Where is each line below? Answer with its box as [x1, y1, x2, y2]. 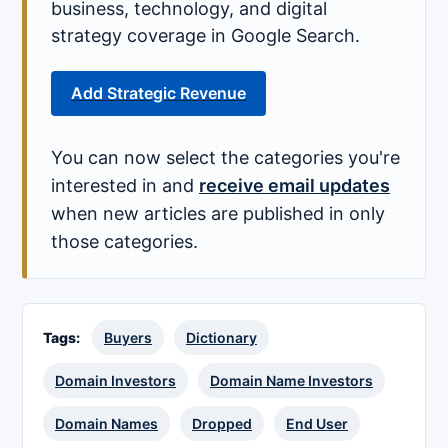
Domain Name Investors [210, 372, 373, 390]
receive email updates [199, 175, 390, 197]
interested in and [51, 175, 199, 197]
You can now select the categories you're [51, 147, 400, 169]
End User [286, 415, 348, 433]
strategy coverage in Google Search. [51, 25, 360, 47]
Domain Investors [55, 372, 176, 390]
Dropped [192, 415, 252, 433]
